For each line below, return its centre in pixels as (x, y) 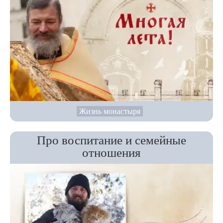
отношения (111, 153)
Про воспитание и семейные (111, 140)
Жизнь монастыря (110, 111)
